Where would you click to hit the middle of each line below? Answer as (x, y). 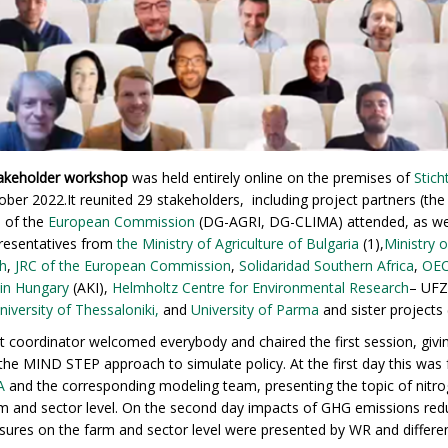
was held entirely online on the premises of (271, 178)
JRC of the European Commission (121, 266)
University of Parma (255, 310)
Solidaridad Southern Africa (326, 266)
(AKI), (90, 288)
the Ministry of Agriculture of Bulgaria (238, 244)
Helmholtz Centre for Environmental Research (260, 288)
